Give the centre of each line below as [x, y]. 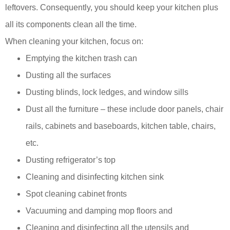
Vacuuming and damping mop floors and [99, 211]
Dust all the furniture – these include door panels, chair [124, 109]
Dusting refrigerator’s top [71, 160]
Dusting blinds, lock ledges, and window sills [107, 92]
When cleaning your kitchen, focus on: [74, 42]
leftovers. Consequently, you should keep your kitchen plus [112, 8]
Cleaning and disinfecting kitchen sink [95, 177]
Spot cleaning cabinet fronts [76, 194]
